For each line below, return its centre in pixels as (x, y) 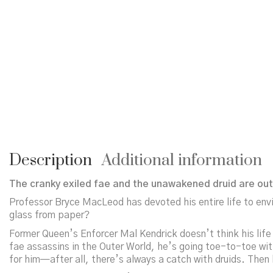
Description (51, 160)
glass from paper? (49, 215)
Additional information (182, 160)
